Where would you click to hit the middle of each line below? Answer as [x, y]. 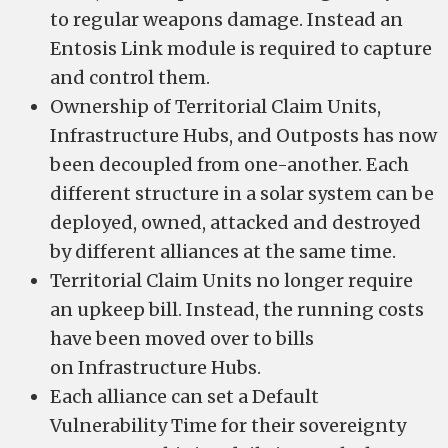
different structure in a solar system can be [242, 193]
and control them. [130, 77]
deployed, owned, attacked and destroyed [235, 222]
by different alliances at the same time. [223, 251]
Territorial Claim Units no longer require [231, 280]
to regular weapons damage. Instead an [226, 19]
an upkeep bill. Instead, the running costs [237, 309]
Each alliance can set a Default [184, 396]
